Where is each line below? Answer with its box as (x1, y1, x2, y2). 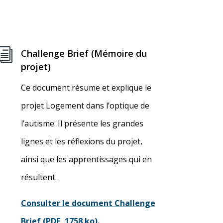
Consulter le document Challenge (21, 198, 156, 209)
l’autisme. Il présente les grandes (21, 118, 144, 129)
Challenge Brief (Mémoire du (21, 47, 147, 60)
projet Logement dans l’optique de (21, 100, 150, 111)
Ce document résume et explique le (21, 82, 152, 94)
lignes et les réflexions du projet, (21, 136, 143, 147)
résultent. (21, 172, 57, 183)
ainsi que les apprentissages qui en (21, 154, 152, 165)
